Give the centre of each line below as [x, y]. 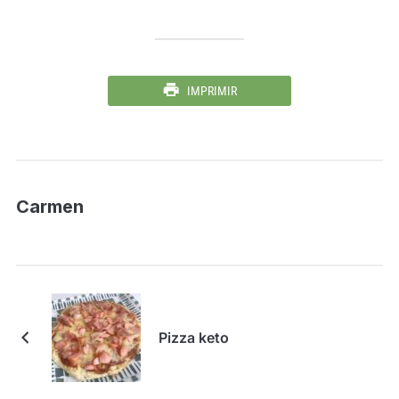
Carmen [49, 206]
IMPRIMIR [212, 90]
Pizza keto [193, 337]
